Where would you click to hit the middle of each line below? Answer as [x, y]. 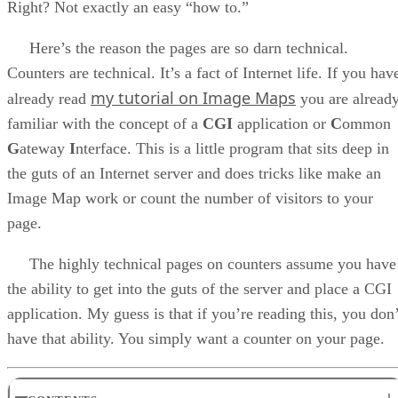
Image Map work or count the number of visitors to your [190, 199]
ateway [44, 149]
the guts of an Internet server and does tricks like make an [194, 174]
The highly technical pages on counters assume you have [202, 264]
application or [282, 124]
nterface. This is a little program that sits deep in [232, 149]
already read [49, 99]
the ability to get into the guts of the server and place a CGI [199, 289]
